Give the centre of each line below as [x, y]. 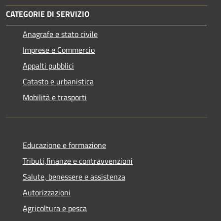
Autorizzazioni [47, 192]
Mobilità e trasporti [55, 97]
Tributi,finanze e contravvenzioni [78, 161]
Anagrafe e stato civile [60, 34]
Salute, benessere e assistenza [74, 176]
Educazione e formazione [64, 145]
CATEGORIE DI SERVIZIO [48, 14]
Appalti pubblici [48, 65]
